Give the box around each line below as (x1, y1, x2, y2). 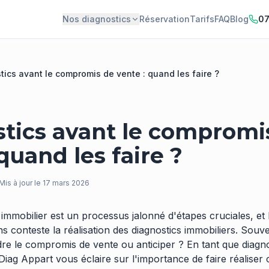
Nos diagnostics (62, 14, 131, 24)
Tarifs (190, 14, 214, 24)
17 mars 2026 (43, 178, 89, 187)
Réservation (139, 14, 190, 24)
